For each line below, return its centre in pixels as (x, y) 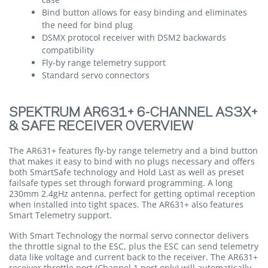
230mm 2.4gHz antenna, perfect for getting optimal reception (132, 194)
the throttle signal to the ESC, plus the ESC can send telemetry (134, 246)
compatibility (68, 50)
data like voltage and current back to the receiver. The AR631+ (133, 257)
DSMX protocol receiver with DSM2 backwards (134, 37)
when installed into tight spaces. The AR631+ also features (126, 204)
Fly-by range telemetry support (104, 63)
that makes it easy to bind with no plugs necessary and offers (132, 161)
